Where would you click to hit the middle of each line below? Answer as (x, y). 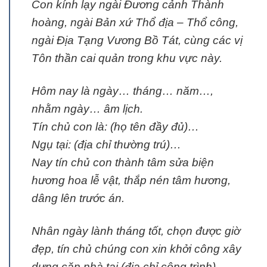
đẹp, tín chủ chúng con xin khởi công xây (136, 249)
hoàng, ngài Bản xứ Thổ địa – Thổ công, (135, 23)
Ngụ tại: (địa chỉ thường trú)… (106, 145)
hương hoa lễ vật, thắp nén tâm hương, (131, 181)
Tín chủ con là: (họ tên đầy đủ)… (115, 127)
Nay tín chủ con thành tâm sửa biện (123, 163)
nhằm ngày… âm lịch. (87, 109)
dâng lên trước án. (78, 198)
